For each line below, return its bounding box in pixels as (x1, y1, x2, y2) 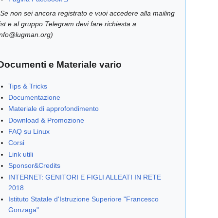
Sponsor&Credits (8, 162, 61, 170)
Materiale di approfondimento (8, 105, 99, 113)
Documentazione (8, 93, 61, 101)
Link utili (8, 150, 34, 158)
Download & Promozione (8, 116, 85, 124)
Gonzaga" (8, 206, 39, 214)
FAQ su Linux (8, 127, 50, 136)
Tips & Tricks (8, 82, 48, 90)
